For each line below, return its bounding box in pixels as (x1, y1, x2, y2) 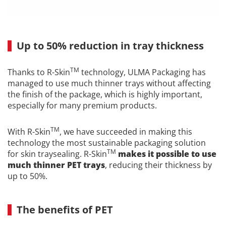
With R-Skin (8, 126, 50, 138)
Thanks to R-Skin (8, 67, 70, 78)
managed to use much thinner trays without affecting (8, 78, 211, 89)
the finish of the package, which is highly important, (8, 89, 202, 100)
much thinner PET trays (8, 159, 105, 171)
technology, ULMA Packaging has (79, 67, 206, 78)
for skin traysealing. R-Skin (8, 148, 107, 160)
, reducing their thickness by (105, 159, 212, 171)
